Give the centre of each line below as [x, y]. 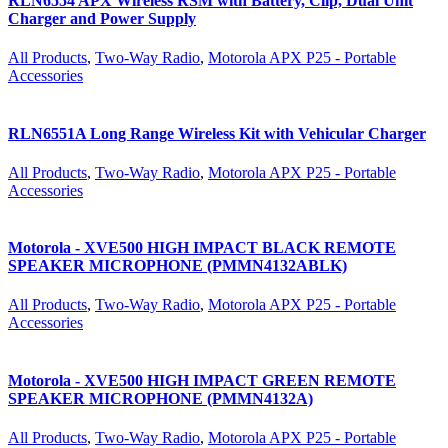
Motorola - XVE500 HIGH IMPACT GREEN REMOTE [202, 380]
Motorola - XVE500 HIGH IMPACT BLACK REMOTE [202, 248]
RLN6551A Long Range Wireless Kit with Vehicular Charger [217, 133]
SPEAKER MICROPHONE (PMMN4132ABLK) [177, 266]
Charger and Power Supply [102, 19]
